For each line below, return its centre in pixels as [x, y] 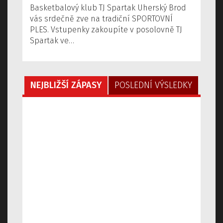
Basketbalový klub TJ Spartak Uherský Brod [108, 8]
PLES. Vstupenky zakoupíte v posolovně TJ [106, 30]
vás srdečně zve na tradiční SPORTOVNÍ [101, 19]
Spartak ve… [52, 41]
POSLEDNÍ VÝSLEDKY [153, 85]
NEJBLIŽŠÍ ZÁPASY [66, 85]
